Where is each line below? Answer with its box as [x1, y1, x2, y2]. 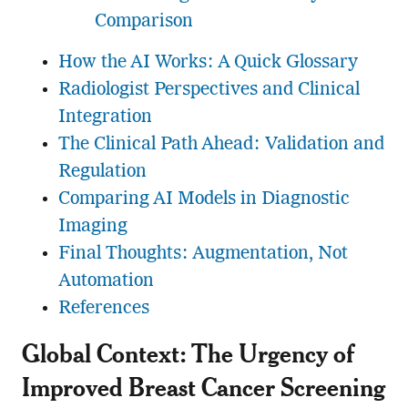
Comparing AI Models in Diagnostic [57, 189, 350, 209]
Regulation [57, 162, 147, 181]
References [57, 299, 149, 318]
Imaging [57, 217, 127, 236]
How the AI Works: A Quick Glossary [57, 53, 358, 72]
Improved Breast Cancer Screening [21, 370, 385, 403]
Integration [57, 107, 152, 127]
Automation [57, 271, 154, 291]
